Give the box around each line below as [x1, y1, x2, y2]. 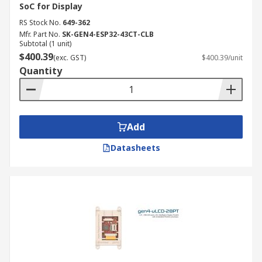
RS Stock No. [19, 18, 61, 27]
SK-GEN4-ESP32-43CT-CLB [62, 29, 154, 39]
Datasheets [110, 142, 160, 153]
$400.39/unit [202, 53, 243, 63]
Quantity [19, 64, 62, 77]
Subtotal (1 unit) [19, 39, 71, 49]
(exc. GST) [53, 53, 86, 63]
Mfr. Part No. [19, 29, 60, 39]
